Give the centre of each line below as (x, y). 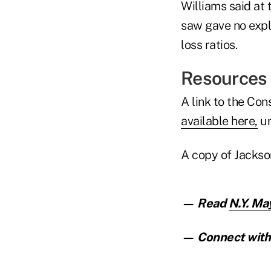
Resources (224, 78)
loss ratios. (209, 44)
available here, (219, 121)
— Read (205, 203)
